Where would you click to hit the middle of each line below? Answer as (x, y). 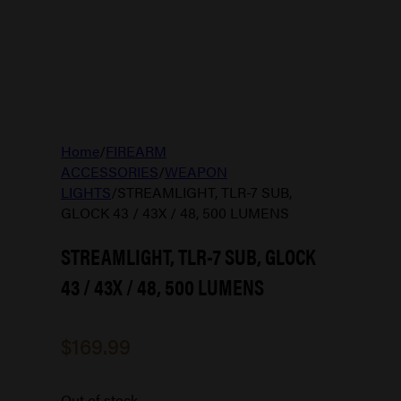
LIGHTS (86, 192)
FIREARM (136, 151)
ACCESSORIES (110, 171)
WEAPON (196, 171)
